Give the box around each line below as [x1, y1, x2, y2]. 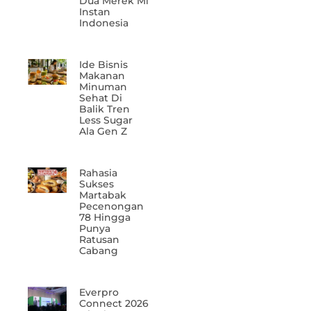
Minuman [78, 81, 127, 94]
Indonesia [78, 17, 128, 30]
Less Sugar [78, 114, 133, 127]
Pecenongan [78, 200, 144, 213]
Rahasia [78, 167, 117, 180]
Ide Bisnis [78, 58, 128, 72]
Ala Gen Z [78, 125, 127, 138]
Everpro [78, 286, 119, 299]
